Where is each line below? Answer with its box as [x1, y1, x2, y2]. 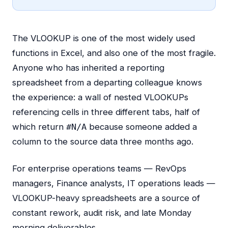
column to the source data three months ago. [12, 136, 193, 147]
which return [12, 122, 66, 132]
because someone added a [87, 122, 197, 132]
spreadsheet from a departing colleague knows [12, 77, 202, 88]
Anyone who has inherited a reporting [12, 63, 164, 73]
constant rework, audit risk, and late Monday [12, 208, 191, 218]
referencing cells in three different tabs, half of [12, 107, 200, 117]
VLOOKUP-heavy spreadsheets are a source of [12, 193, 200, 203]
